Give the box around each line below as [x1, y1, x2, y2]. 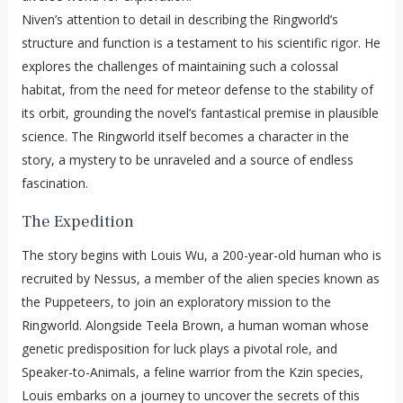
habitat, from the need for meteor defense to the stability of [21, 80, 373, 98]
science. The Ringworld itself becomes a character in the [21, 127, 349, 145]
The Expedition [21, 210, 134, 232]
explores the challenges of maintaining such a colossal [21, 57, 338, 75]
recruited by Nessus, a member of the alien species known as [21, 269, 380, 287]
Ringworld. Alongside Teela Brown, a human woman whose [21, 316, 369, 334]
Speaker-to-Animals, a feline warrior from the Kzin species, [21, 363, 363, 381]
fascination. [21, 174, 88, 192]
